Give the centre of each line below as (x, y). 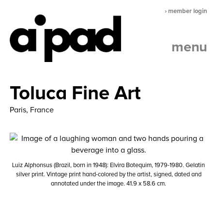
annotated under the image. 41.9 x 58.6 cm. (108, 184)
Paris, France (32, 110)
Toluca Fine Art (75, 93)
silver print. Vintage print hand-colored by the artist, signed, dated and (108, 175)
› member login (186, 11)
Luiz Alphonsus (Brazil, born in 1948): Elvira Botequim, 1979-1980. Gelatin (108, 165)
